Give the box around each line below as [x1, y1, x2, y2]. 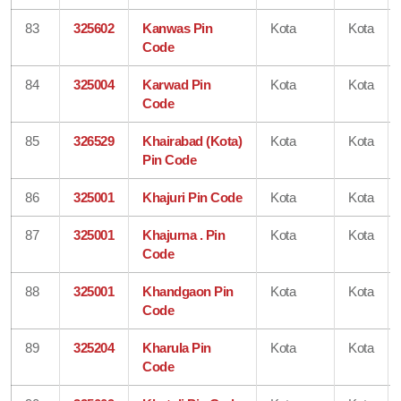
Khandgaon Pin [142, 283, 234, 299]
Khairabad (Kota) [142, 132, 243, 149]
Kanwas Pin [142, 20, 213, 36]
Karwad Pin [142, 76, 211, 92]
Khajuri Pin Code [142, 189, 243, 205]
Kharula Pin [142, 339, 211, 355]
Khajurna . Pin [142, 226, 226, 243]
